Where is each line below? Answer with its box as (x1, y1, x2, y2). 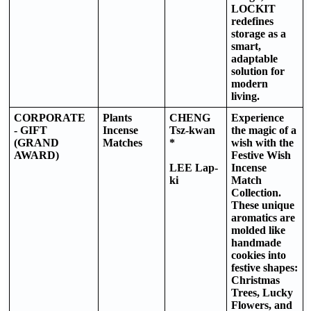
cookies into (231, 249, 286, 261)
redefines (231, 15, 274, 27)
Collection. (231, 186, 281, 199)
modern (231, 77, 268, 90)
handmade (231, 236, 281, 249)
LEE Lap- (169, 161, 218, 174)
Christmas (231, 274, 280, 286)
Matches (103, 136, 142, 149)
